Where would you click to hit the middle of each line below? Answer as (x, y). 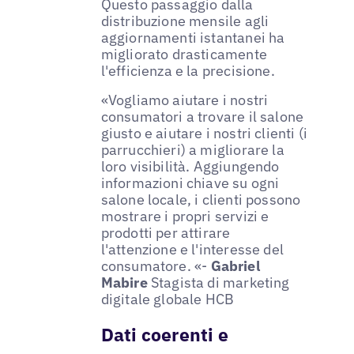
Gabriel (235, 266)
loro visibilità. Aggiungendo (190, 167)
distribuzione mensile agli (185, 21)
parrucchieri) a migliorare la (192, 150)
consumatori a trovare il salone (202, 117)
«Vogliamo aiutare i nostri (185, 100)
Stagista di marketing (220, 283)
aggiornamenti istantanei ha (193, 37)
